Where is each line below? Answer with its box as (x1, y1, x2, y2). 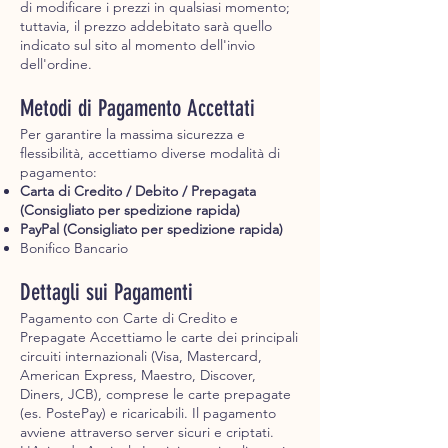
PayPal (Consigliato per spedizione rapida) (20, 220, 283, 239)
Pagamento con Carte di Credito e (20, 309, 238, 328)
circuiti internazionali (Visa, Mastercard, (20, 347, 262, 366)
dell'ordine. (20, 55, 92, 74)
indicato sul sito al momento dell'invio (20, 36, 255, 55)
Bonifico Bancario (20, 239, 128, 258)
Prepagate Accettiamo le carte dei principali (20, 328, 298, 347)
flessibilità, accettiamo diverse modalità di (20, 144, 280, 163)
